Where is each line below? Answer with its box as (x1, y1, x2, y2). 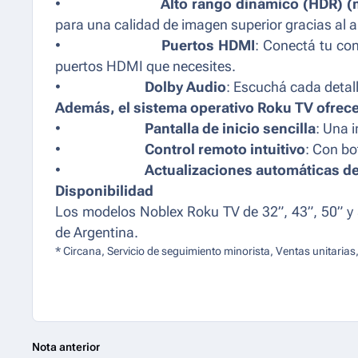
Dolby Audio (145, 78, 226, 95)
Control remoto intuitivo (145, 141, 305, 157)
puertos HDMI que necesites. (55, 58, 236, 74)
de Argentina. (55, 224, 138, 241)
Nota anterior (32, 340, 100, 353)
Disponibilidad (55, 182, 153, 199)
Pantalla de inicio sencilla (145, 120, 316, 137)
